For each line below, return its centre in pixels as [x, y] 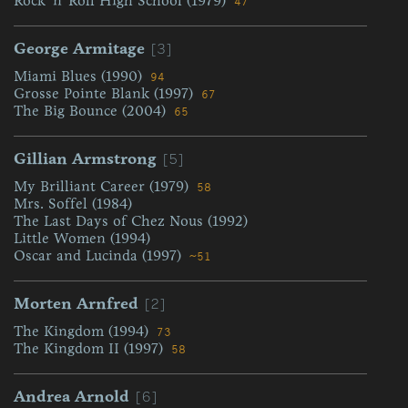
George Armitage [79, 48]
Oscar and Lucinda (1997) [100, 255]
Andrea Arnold [71, 396]
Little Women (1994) [82, 238]
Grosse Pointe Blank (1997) [106, 93]
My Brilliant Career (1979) [103, 186]
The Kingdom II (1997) [91, 348]
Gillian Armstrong [85, 158]
